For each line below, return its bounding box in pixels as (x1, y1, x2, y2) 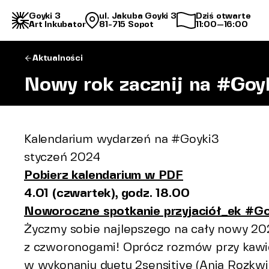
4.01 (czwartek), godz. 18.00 (24, 186, 190, 200)
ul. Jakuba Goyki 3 (99, 11, 177, 21)
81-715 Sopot (99, 19, 154, 29)
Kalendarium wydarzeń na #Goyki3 (24, 131, 219, 146)
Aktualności (32, 53, 83, 63)
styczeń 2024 (24, 150, 101, 164)
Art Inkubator (29, 19, 86, 29)
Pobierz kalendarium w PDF (24, 168, 183, 182)
